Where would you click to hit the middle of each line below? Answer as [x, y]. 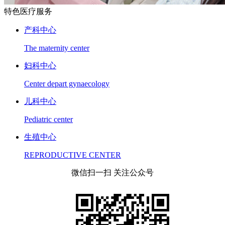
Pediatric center [48, 119]
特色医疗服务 [28, 11]
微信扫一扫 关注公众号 [113, 172]
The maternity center [57, 48]
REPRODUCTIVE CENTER [73, 155]
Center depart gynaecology [67, 83]
